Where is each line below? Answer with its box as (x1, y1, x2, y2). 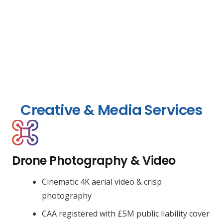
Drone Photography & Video (12, 152, 176, 169)
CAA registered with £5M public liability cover (42, 208, 210, 219)
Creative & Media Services (20, 100, 203, 120)
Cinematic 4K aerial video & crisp (42, 176, 162, 187)
